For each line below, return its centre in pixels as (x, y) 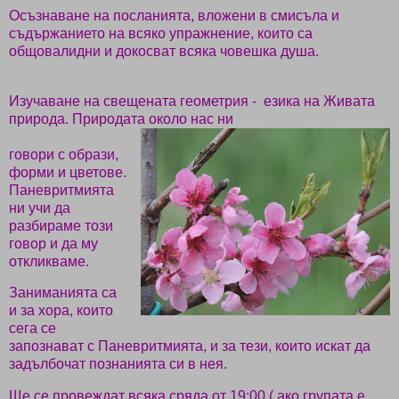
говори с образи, (64, 154)
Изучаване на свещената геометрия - (133, 101)
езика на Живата (319, 101)
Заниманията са (63, 293)
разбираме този (61, 225)
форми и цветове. (68, 172)
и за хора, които (61, 311)
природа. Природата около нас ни (121, 118)
